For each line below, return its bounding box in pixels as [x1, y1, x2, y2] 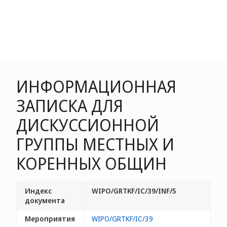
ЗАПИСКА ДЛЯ [16, 95, 123, 117]
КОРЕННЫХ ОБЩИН [16, 153, 167, 174]
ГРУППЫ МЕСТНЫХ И [16, 133, 174, 155]
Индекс [25, 186, 52, 196]
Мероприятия [25, 214, 75, 223]
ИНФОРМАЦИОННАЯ [16, 75, 176, 97]
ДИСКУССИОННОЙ [16, 114, 159, 136]
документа [25, 196, 65, 205]
